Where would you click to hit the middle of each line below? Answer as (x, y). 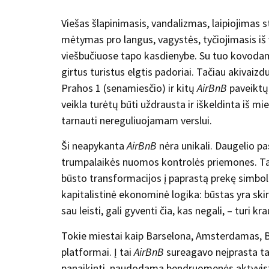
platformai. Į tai (98, 252)
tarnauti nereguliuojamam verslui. (137, 120)
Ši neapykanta (94, 145)
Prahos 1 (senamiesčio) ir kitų (129, 88)
